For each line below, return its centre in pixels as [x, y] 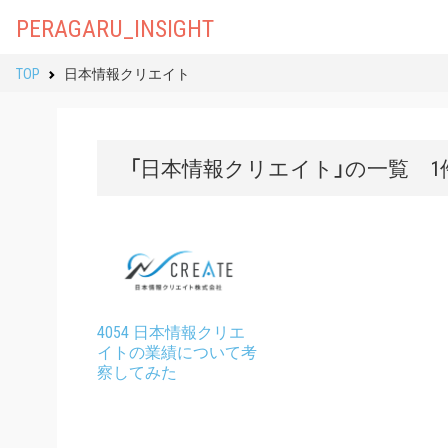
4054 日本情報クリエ [171, 331]
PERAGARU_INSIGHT [115, 27]
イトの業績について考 [177, 351]
